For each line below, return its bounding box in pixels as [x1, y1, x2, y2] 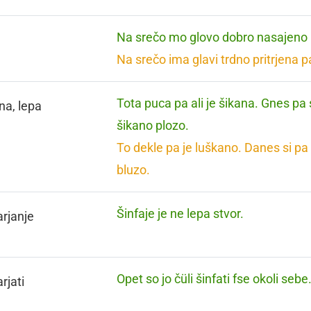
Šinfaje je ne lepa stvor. [117, 206, 244, 221]
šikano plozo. [117, 118, 190, 133]
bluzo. [117, 162, 151, 177]
